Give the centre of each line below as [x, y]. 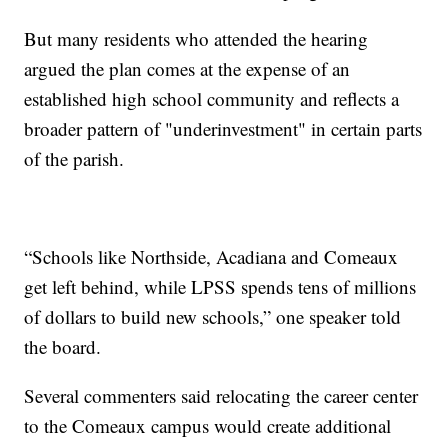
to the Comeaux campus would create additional [208, 426]
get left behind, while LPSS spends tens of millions [220, 287]
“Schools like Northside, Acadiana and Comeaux [211, 257]
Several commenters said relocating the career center [221, 396]
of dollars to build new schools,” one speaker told [213, 317]
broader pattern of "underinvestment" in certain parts [223, 129]
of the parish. [74, 159]
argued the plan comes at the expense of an [187, 69]
